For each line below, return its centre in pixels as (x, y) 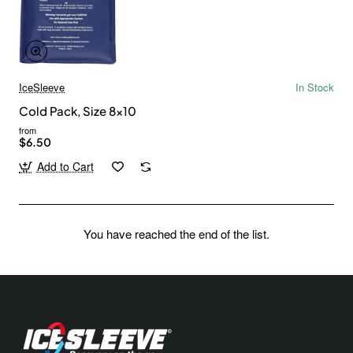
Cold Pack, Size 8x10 (78, 111)
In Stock (315, 87)
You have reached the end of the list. (176, 234)
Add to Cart (65, 167)
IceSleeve (42, 87)
